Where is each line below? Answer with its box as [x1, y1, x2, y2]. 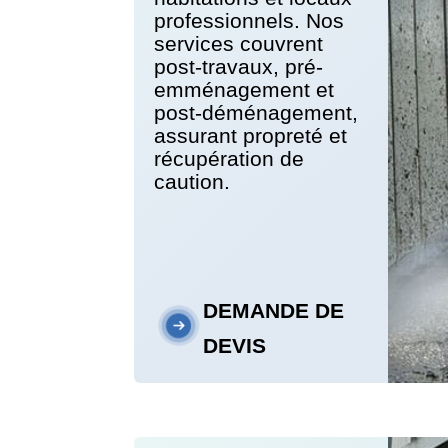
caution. [154, 170, 231, 194]
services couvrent [154, 32, 324, 56]
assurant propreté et [154, 124, 348, 148]
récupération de [154, 147, 305, 171]
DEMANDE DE [202, 299, 344, 323]
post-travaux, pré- [154, 55, 324, 79]
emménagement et [154, 78, 335, 102]
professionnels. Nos [154, 9, 345, 33]
